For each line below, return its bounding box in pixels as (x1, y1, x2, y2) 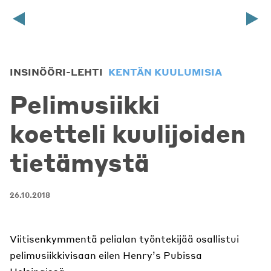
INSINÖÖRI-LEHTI (10, 65, 105, 79)
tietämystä (10, 146, 149, 178)
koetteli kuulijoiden (10, 117, 246, 149)
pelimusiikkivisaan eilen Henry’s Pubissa (10, 249, 202, 262)
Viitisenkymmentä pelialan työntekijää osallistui (10, 232, 239, 246)
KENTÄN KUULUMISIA (108, 65, 222, 79)
